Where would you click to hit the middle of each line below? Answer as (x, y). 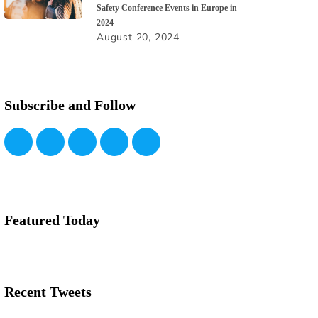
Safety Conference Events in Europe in (167, 8)
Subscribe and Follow (70, 105)
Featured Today (52, 220)
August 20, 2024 (138, 38)
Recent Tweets (48, 292)
